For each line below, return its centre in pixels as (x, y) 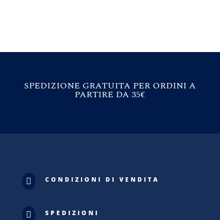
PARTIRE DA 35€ (110, 95)
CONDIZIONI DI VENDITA (102, 180)
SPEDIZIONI (72, 213)
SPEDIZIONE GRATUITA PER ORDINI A (110, 86)
